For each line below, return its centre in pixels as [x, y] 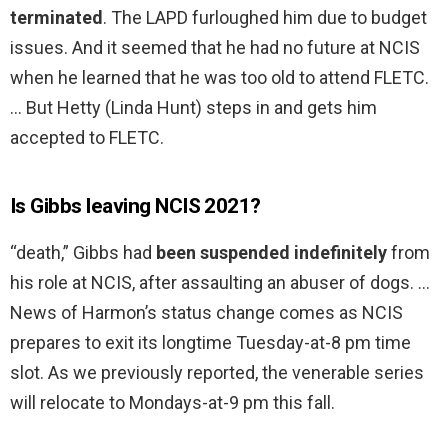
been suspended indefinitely [271, 253]
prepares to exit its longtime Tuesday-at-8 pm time [210, 343]
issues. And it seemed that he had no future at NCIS [215, 48]
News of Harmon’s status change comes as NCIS [206, 313]
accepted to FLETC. [87, 138]
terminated [56, 18]
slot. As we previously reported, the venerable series [217, 373]
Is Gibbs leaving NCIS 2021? [135, 206]
